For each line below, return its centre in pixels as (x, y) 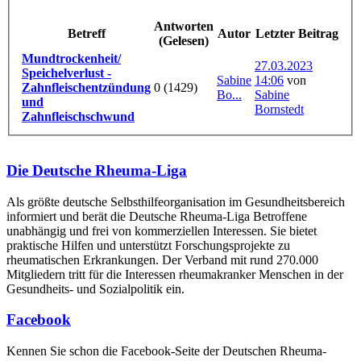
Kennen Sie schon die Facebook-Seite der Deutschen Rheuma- (166, 351)
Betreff (86, 33)
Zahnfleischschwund (78, 116)
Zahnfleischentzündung (86, 87)
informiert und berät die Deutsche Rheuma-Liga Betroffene (157, 216)
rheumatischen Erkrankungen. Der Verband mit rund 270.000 (162, 259)
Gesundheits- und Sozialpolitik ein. (95, 288)
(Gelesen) (184, 41)
